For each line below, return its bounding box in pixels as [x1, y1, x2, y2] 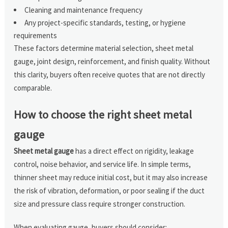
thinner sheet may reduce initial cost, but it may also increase [14, 172, 208, 182]
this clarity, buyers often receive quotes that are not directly [14, 69, 206, 79]
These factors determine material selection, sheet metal [14, 43, 194, 53]
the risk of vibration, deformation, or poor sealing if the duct [14, 185, 205, 195]
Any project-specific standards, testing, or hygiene [24, 17, 186, 27]
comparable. [14, 82, 52, 93]
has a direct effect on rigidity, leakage [74, 146, 194, 156]
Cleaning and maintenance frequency [24, 5, 143, 15]
